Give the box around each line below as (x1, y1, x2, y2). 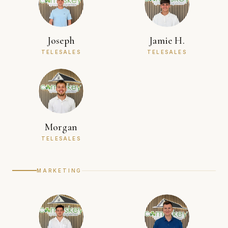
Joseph (47, 34, 75, 47)
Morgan (44, 121, 78, 133)
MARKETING (37, 167, 82, 174)
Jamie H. (149, 34, 185, 47)
